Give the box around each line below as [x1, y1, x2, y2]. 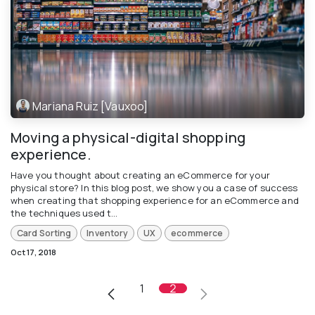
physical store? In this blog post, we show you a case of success [11, 181, 298, 195]
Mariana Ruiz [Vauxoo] [32, 98, 148, 114]
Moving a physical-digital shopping [11, 128, 246, 148]
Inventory [86, 226, 129, 239]
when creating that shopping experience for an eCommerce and [11, 194, 299, 207]
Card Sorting [16, 226, 72, 239]
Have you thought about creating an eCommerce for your [11, 169, 270, 182]
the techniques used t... [11, 207, 118, 220]
